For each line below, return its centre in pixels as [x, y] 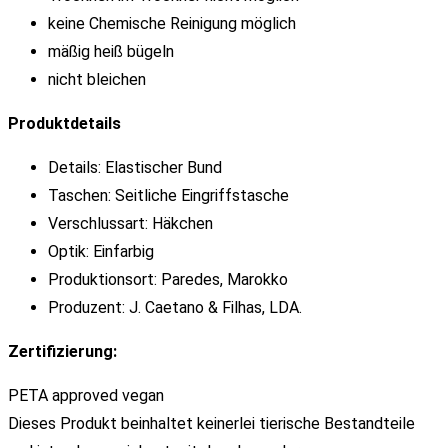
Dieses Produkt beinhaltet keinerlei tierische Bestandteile [211, 423]
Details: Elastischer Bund [135, 167]
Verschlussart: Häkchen [130, 223]
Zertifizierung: [62, 351]
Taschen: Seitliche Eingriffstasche [168, 195]
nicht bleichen [97, 79]
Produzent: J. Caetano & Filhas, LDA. [175, 307]
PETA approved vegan [86, 395]
